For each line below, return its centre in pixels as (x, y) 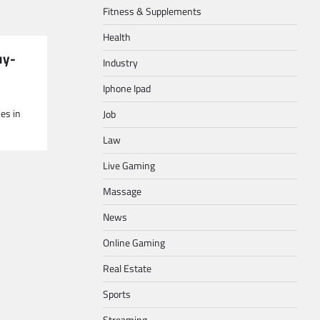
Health (117, 37)
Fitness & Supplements (152, 11)
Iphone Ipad (127, 89)
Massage (122, 191)
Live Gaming (129, 166)
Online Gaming (134, 243)
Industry (120, 63)
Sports (117, 294)
